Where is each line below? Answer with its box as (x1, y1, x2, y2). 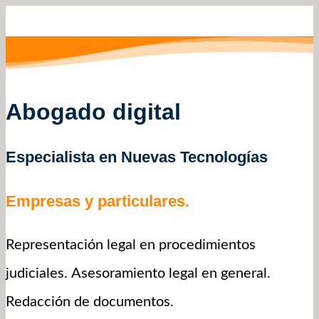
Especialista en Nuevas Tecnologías (6, 147, 268, 166)
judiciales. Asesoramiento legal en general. (6, 266, 271, 281)
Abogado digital (6, 99, 181, 125)
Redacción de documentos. (6, 294, 174, 309)
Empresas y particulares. (6, 192, 189, 210)
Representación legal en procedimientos (6, 237, 256, 252)
